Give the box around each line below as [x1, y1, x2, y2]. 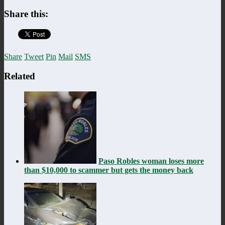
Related [4, 70, 35, 81]
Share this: [4, 9, 48, 20]
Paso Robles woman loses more [98, 156, 204, 165]
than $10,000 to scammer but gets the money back [24, 165, 193, 174]
